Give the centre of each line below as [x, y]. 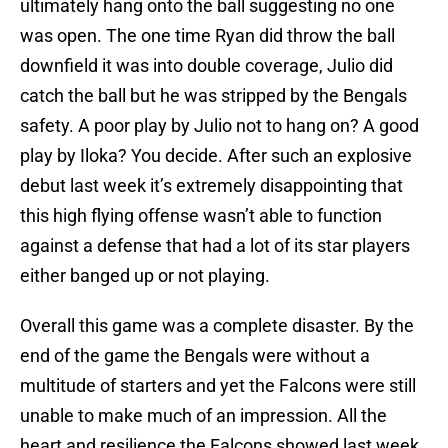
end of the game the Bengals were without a [195, 356]
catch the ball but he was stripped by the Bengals [213, 96]
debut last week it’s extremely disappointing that [211, 186]
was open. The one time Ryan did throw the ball [207, 36]
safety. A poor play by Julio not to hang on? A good [219, 126]
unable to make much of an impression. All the [203, 416]
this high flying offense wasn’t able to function [201, 216]
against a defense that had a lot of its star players [215, 246]
